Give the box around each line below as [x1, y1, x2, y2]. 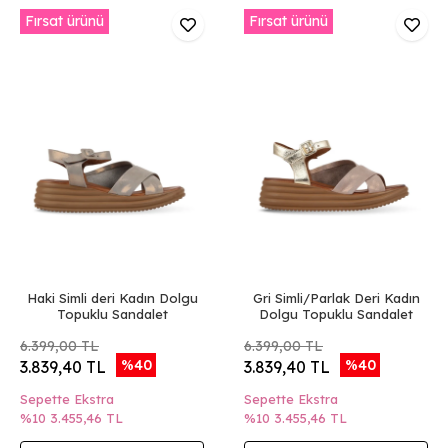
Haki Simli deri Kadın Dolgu [26, 290, 198, 306]
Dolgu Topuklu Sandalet [259, 306, 413, 322]
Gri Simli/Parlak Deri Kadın [252, 290, 420, 306]
